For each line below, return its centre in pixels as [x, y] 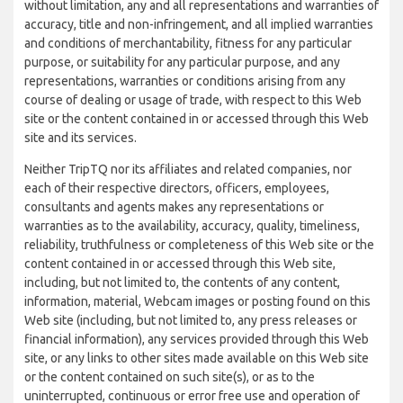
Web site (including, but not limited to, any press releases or [191, 320]
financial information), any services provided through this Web [197, 339]
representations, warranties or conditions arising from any [185, 81]
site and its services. [81, 138]
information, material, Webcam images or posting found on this [197, 301]
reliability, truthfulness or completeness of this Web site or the [199, 245]
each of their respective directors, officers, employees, [177, 188]
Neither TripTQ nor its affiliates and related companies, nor [188, 169]
